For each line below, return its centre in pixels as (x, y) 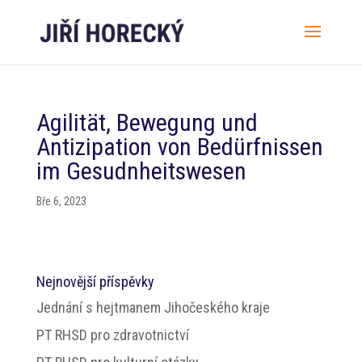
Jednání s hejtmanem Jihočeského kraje (153, 307)
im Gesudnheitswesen (141, 171)
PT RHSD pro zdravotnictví (112, 335)
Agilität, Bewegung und (147, 122)
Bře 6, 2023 (61, 201)
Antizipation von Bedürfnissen (179, 147)
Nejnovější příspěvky (95, 282)
